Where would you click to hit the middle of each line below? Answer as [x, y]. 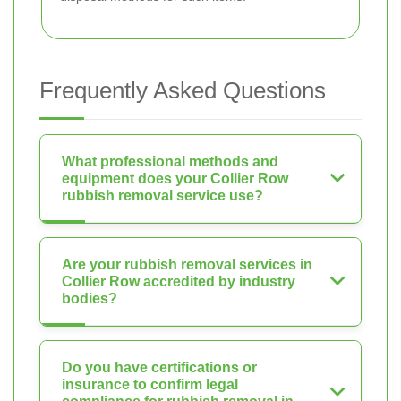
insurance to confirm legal [150, 384]
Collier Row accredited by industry [179, 282]
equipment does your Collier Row [175, 179]
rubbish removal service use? [162, 196]
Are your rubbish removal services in [187, 264]
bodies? [90, 299]
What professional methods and [170, 162]
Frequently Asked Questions [183, 90]
